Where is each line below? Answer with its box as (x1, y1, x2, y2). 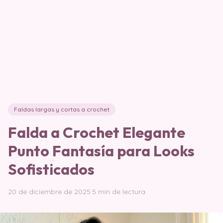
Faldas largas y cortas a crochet (14, 106, 110, 113)
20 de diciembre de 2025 (8, 187, 91, 196)
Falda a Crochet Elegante (8, 123, 185, 142)
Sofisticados (8, 160, 95, 179)
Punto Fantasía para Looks (8, 141, 195, 160)
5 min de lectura (92, 187, 145, 196)
